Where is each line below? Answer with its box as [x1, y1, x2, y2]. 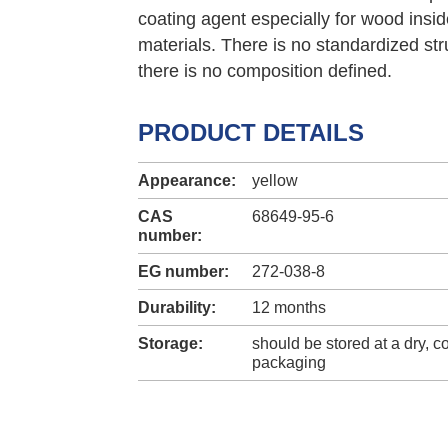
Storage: [138, 335, 203, 353]
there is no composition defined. [138, 60, 392, 81]
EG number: [138, 263, 229, 281]
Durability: [138, 299, 216, 317]
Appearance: [138, 172, 236, 190]
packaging [252, 354, 326, 372]
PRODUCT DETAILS [138, 118, 364, 146]
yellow [252, 172, 298, 190]
